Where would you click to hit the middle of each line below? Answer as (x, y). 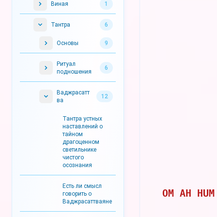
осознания (77, 165)
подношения (74, 72)
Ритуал (66, 64)
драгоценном (81, 142)
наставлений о (83, 126)
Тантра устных (82, 119)
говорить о (77, 194)
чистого (73, 157)
